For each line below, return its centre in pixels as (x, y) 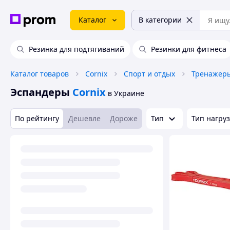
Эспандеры (40, 92)
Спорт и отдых (149, 74)
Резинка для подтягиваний (76, 49)
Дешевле (84, 118)
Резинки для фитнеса (189, 49)
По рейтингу (37, 118)
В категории (160, 20)
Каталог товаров (40, 74)
